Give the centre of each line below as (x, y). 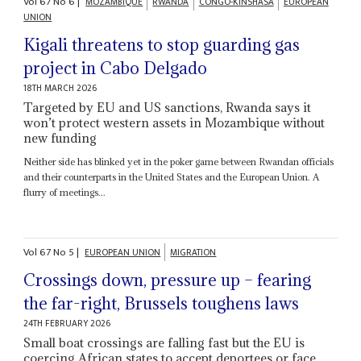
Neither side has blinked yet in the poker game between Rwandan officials (179, 161)
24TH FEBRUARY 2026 (67, 324)
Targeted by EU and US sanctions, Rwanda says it (168, 107)
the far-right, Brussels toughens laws (162, 304)
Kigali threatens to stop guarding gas (162, 44)
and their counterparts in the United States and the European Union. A (172, 176)
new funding (60, 137)
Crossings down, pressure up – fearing (168, 280)
